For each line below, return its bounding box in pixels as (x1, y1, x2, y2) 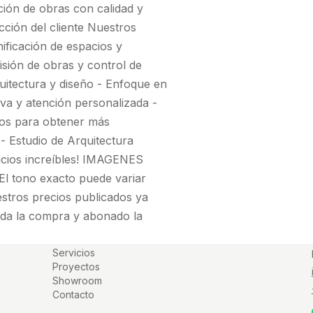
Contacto (52, 288, 95, 300)
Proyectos (52, 260, 101, 272)
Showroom (52, 274, 103, 286)
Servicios (52, 246, 96, 259)
